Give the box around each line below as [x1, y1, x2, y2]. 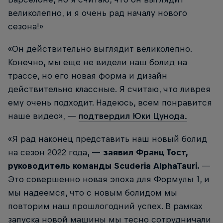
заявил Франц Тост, [103, 147, 188, 157]
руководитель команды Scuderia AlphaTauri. [8, 160, 199, 171]
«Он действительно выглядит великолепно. [8, 44, 192, 54]
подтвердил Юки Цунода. [79, 111, 187, 121]
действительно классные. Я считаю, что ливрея [8, 84, 211, 95]
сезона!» [8, 21, 43, 32]
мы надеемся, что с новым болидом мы [8, 187, 177, 198]
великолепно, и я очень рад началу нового [8, 8, 187, 18]
